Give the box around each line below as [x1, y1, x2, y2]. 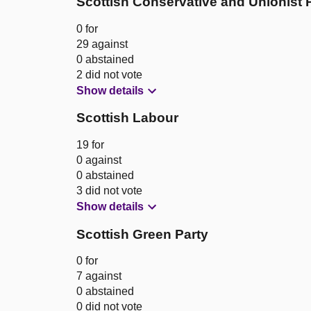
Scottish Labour [76, 110, 178, 126]
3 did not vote [76, 184, 142, 196]
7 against [76, 270, 121, 283]
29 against [76, 37, 128, 50]
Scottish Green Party [76, 226, 208, 242]
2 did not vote [76, 68, 142, 81]
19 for [76, 138, 104, 151]
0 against [76, 153, 121, 166]
